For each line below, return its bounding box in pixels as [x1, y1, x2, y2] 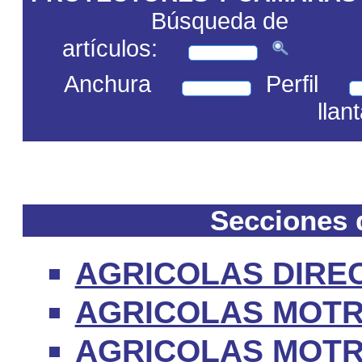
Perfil [265, 70, 318, 98]
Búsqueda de [150, 7, 288, 35]
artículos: [61, 35, 158, 62]
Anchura [63, 70, 151, 98]
